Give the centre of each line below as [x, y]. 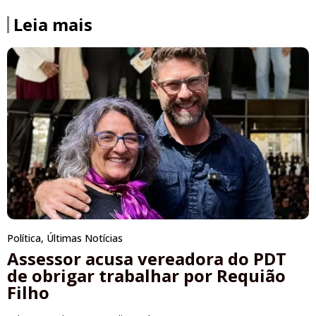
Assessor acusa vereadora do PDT [147, 259]
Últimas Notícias [85, 238]
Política [24, 238]
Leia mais [53, 24]
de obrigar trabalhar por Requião [146, 276]
